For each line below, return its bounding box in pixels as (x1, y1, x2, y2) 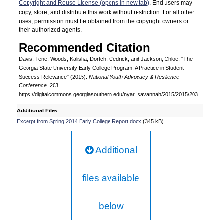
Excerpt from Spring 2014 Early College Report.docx (16, 118, 141, 124)
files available (82, 172, 140, 183)
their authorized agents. (18, 27, 82, 34)
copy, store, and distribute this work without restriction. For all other (18, 9, 194, 16)
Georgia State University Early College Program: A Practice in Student (18, 64, 184, 71)
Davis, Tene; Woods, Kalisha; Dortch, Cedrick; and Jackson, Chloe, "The (18, 55, 192, 62)
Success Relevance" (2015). (18, 73, 89, 80)
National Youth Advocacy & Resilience (88, 73, 179, 80)
